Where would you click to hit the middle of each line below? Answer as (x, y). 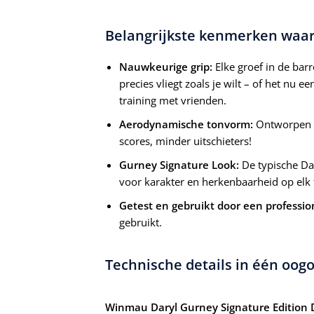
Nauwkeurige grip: (166, 67)
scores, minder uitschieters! (185, 141)
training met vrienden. (173, 101)
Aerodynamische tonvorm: (186, 124)
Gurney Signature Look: (179, 165)
